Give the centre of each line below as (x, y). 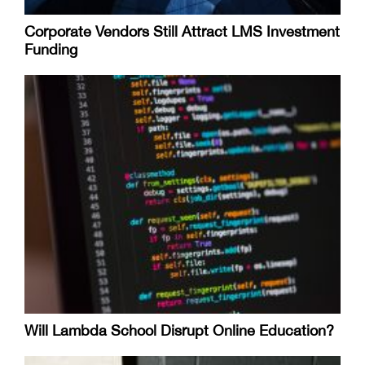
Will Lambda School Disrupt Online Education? (179, 331)
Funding (51, 49)
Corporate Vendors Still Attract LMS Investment (182, 31)
